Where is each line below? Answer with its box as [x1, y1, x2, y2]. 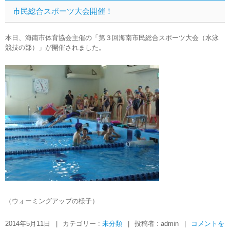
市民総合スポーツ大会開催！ [13, 7, 113, 15]
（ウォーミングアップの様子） [5, 197, 99, 205]
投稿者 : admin [135, 220, 181, 227]
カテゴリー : [63, 220, 102, 227]
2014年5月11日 [5, 220, 50, 227]
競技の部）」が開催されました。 [5, 44, 105, 51]
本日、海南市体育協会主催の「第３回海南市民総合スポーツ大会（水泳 [5, 34, 219, 42]
